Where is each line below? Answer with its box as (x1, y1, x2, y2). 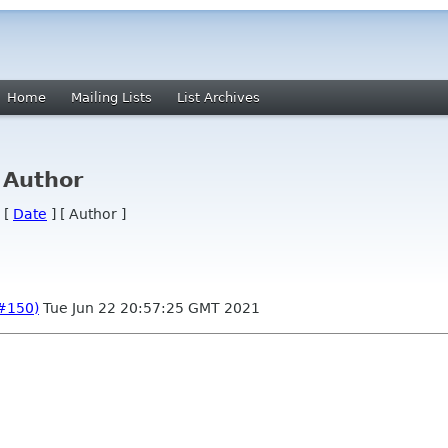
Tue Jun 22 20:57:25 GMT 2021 (39, 299, 260, 316)
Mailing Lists (71, 90, 152, 105)
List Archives (177, 90, 260, 105)
